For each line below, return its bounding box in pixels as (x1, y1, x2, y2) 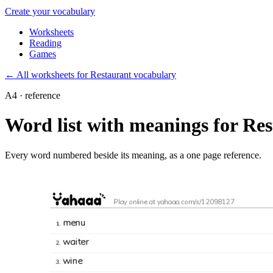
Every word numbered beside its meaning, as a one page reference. (5, 149, 261, 160)
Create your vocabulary (5, 6, 95, 17)
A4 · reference (5, 90, 60, 101)
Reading (29, 38, 62, 49)
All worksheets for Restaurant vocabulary (15, 69, 176, 80)
